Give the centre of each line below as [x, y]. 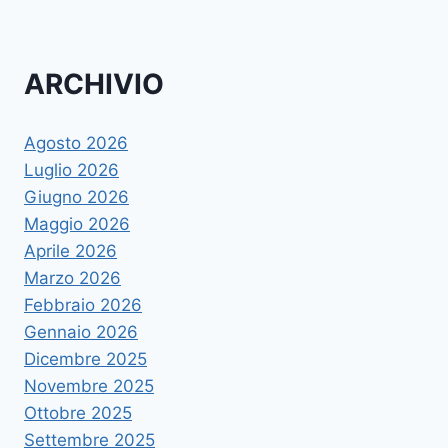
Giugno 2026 [76, 197]
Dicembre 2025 [85, 359]
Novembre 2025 [89, 386]
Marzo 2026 [72, 278]
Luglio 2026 [71, 170]
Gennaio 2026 [81, 332]
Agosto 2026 [76, 143]
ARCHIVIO [94, 83]
